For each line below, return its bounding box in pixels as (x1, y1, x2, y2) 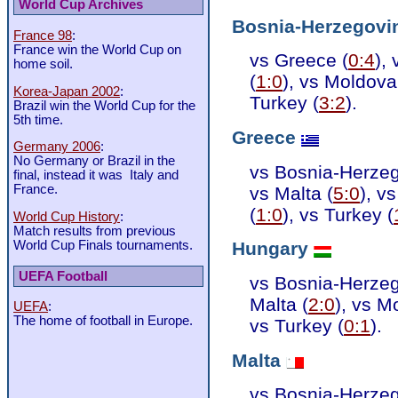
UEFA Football (19, 268, 107, 283)
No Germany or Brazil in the (13, 154, 175, 169)
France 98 (13, 28, 72, 43)
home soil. (13, 56, 73, 71)
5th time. (13, 112, 63, 127)
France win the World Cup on (13, 42, 181, 57)
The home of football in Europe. (13, 314, 193, 329)
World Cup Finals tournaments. (13, 237, 193, 252)
